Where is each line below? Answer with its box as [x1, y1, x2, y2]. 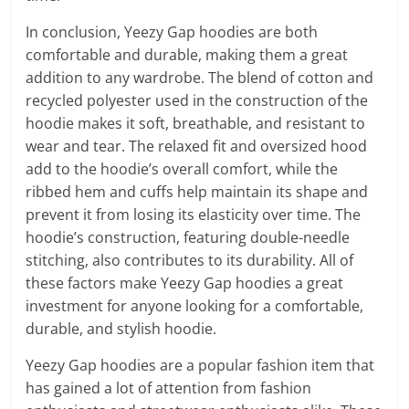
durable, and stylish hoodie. [26, 319, 217, 339]
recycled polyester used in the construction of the [26, 90, 369, 110]
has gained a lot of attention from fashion [26, 378, 312, 398]
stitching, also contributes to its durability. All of [26, 250, 354, 270]
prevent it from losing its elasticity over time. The [26, 204, 362, 225]
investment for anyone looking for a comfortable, [26, 296, 364, 316]
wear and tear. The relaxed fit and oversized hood [26, 136, 368, 156]
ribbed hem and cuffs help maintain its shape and [26, 182, 369, 202]
